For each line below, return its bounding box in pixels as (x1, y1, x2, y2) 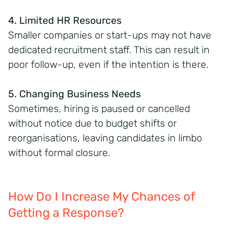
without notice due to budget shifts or (8, 117, 177, 129)
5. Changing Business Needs (8, 88, 141, 100)
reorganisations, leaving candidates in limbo (8, 132, 202, 144)
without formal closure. (8, 146, 110, 159)
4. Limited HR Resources (8, 14, 122, 26)
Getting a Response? (8, 205, 124, 220)
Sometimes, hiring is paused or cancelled (8, 102, 190, 115)
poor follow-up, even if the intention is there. (8, 58, 209, 70)
